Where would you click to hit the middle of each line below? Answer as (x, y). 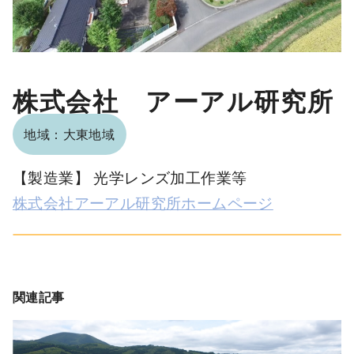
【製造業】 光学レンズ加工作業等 (130, 176)
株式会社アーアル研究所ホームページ (143, 201)
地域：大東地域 (70, 134)
